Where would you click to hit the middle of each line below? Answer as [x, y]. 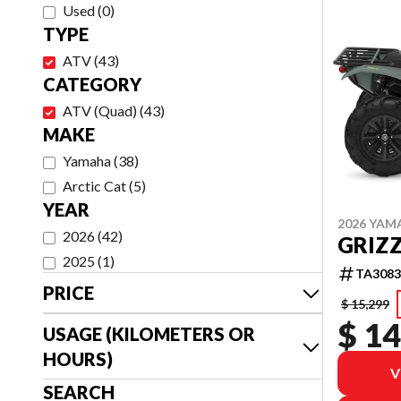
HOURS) [78, 359]
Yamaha [87, 161]
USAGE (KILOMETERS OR [149, 334]
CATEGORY [92, 84]
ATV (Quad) [100, 111]
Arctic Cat [94, 186]
